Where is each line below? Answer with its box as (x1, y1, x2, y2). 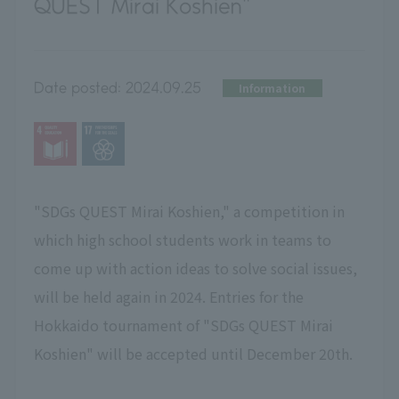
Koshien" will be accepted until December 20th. (33, 342, 353, 364)
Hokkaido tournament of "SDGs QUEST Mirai (33, 313, 333, 336)
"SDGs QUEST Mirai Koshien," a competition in (33, 199, 345, 222)
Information (239, 80, 306, 95)
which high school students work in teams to (33, 228, 331, 250)
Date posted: (33, 80, 121, 94)
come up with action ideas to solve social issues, (33, 256, 357, 279)
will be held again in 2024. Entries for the (33, 285, 304, 307)
